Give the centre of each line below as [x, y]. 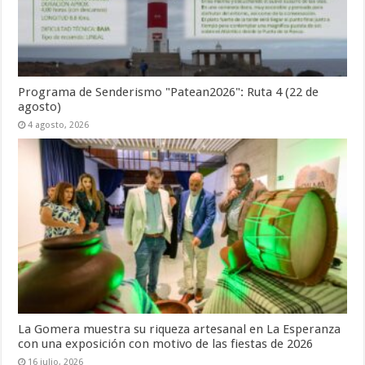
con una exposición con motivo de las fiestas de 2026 [166, 343]
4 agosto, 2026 [59, 125]
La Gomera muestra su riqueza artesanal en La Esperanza [180, 329]
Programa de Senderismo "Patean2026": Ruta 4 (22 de [169, 92]
